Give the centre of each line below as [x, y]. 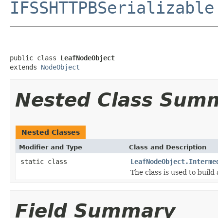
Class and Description [168, 147]
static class [46, 161]
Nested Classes [51, 132]
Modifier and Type [51, 147]
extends [25, 67]
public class [35, 58]
